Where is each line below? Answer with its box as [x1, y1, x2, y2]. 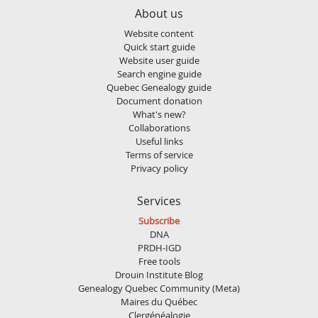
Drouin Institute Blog [115, 268, 203, 281]
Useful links [135, 134, 183, 148]
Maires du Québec [121, 295, 197, 308]
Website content [124, 26, 194, 40]
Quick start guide [123, 40, 195, 53]
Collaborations [128, 121, 190, 134]
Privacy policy [130, 161, 188, 175]
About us [135, 5, 183, 21]
